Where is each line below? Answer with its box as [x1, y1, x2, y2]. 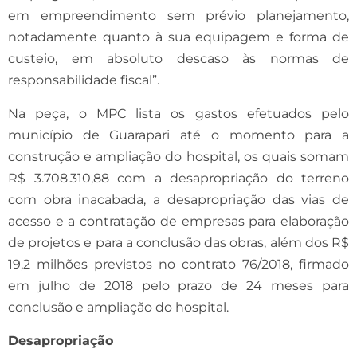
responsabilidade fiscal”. [8, 72, 159, 88]
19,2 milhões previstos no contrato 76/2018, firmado [8, 256, 349, 272]
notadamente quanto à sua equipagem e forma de [8, 29, 349, 45]
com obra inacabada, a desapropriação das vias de [8, 191, 349, 207]
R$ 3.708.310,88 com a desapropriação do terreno [8, 170, 349, 186]
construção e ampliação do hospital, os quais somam [8, 148, 349, 164]
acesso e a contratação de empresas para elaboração [8, 213, 349, 229]
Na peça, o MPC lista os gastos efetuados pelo [8, 105, 349, 121]
